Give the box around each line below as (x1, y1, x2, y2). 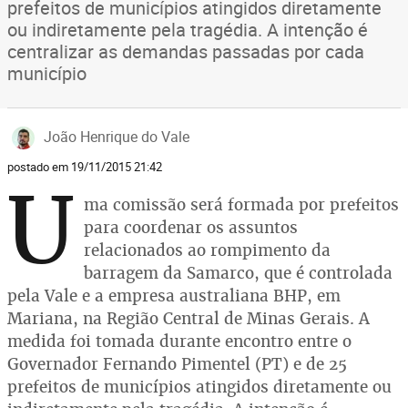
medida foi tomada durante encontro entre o (7, 331, 352, 352)
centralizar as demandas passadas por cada (7, 39, 364, 64)
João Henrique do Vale (44, 127, 189, 147)
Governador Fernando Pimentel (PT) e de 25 (7, 353, 347, 374)
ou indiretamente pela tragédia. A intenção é (7, 17, 368, 42)
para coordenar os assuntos (84, 217, 298, 238)
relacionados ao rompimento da (84, 240, 331, 260)
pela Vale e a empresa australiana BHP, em (7, 285, 341, 306)
